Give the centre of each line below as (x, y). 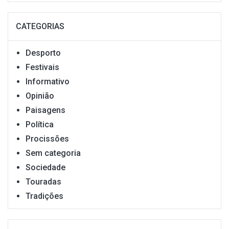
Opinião (40, 96)
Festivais (42, 67)
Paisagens (45, 110)
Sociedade (45, 167)
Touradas (43, 181)
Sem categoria (53, 153)
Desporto (43, 53)
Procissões (47, 139)
